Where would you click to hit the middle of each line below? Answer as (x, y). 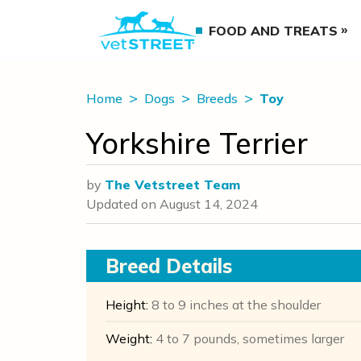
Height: (127, 305)
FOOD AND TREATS (274, 31)
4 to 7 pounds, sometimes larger (248, 338)
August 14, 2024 (209, 204)
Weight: (129, 338)
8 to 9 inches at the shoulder (234, 305)
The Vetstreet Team (172, 185)
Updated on (123, 204)
